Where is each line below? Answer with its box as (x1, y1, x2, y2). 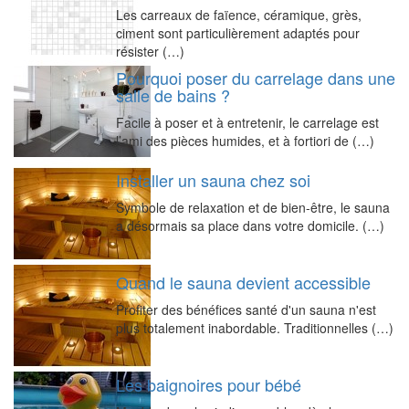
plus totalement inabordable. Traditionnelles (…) (116, 318, 393, 337)
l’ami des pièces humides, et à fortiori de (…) (116, 131, 374, 150)
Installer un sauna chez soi (116, 167, 310, 192)
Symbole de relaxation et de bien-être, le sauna (116, 197, 390, 216)
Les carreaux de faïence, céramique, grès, (116, 5, 362, 24)
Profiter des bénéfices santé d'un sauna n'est (116, 299, 376, 319)
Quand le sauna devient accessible (116, 269, 371, 294)
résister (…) (116, 41, 184, 60)
